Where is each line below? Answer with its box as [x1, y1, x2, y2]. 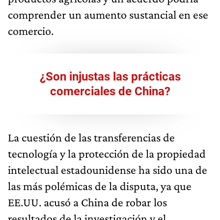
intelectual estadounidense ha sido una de [8, 163, 207, 176]
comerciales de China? [50, 84, 170, 98]
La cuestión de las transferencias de [8, 130, 175, 144]
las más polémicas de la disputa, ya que [8, 179, 192, 192]
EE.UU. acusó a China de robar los [8, 195, 167, 209]
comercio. [8, 24, 54, 37]
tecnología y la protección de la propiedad [8, 146, 206, 160]
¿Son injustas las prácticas [39, 69, 181, 83]
